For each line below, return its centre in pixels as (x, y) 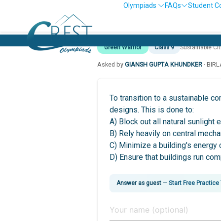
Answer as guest (139, 183)
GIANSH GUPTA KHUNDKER (164, 64)
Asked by (111, 64)
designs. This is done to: (152, 110)
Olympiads (141, 5)
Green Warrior (123, 47)
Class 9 (164, 47)
